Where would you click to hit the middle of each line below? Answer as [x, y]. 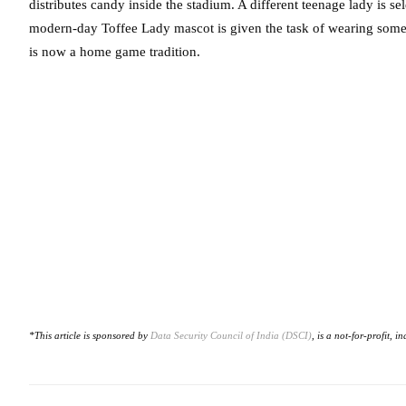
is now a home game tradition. [115, 52]
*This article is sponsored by [90, 336]
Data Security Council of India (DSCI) [231, 336]
